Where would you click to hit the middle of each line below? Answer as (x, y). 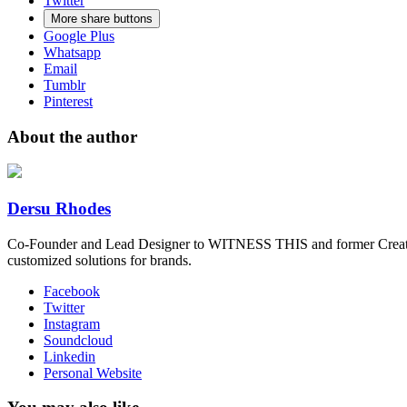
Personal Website (93, 372)
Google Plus (79, 35)
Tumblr (65, 84)
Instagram (72, 323)
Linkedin (69, 356)
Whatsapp (72, 52)
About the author (72, 136)
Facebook (72, 291)
